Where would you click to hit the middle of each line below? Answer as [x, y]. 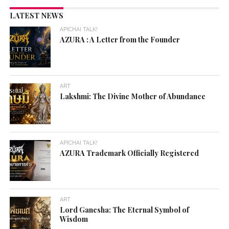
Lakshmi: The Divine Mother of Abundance [133, 96]
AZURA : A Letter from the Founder [120, 40]
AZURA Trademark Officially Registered [130, 153]
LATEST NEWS [36, 16]
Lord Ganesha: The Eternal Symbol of [125, 210]
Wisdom [74, 219]
